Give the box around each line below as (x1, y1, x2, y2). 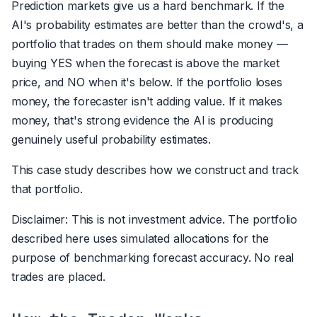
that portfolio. (11, 181, 83, 196)
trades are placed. (11, 269, 105, 284)
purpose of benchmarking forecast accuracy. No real (11, 250, 294, 265)
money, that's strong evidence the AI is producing (11, 113, 273, 127)
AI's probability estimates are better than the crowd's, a (11, 17, 304, 32)
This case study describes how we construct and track (11, 162, 299, 177)
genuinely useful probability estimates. (11, 132, 212, 146)
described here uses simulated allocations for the (11, 231, 269, 246)
